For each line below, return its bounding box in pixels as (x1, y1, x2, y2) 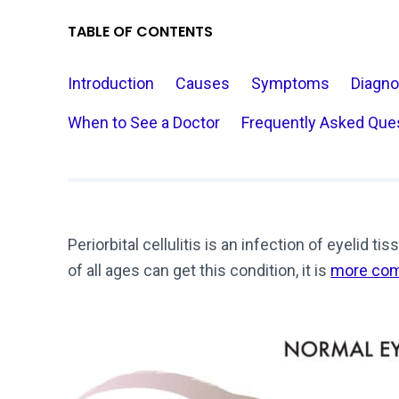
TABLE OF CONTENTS (68, 21, 213, 42)
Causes (175, 74, 230, 93)
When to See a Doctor (68, 113, 220, 132)
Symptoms (251, 74, 330, 93)
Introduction (68, 74, 154, 93)
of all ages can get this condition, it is (68, 261, 330, 280)
